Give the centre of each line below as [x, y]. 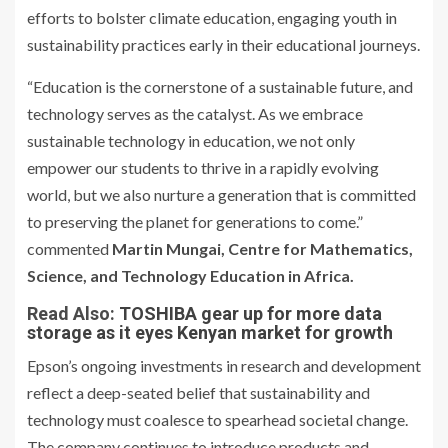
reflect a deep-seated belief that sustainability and [198, 393]
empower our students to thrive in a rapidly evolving [203, 168]
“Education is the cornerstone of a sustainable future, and [220, 87]
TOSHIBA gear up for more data [250, 314]
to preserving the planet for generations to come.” [195, 222]
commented [68, 249]
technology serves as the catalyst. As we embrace [195, 114]
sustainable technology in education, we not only [191, 141]
